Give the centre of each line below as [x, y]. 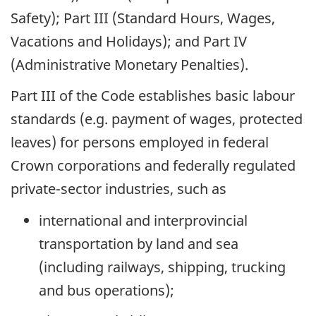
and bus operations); [107, 290]
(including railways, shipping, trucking [162, 267]
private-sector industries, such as [119, 189]
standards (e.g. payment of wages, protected [157, 119]
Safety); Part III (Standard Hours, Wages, [143, 18]
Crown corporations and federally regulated [153, 166]
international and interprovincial [143, 220]
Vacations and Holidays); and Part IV [129, 41]
